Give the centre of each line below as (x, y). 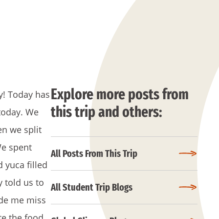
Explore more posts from (120, 94)
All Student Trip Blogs (92, 187)
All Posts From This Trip (94, 153)
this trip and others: (107, 112)
